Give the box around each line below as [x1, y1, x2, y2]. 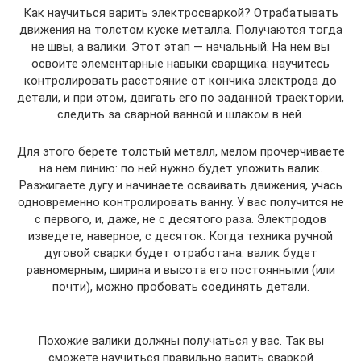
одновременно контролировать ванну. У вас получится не [17, 194, 344, 210]
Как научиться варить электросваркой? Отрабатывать [23, 5, 338, 20]
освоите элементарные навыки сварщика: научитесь [31, 56, 330, 71]
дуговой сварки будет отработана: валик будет [44, 245, 317, 260]
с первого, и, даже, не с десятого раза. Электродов [35, 211, 326, 226]
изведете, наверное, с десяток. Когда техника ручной [28, 228, 333, 243]
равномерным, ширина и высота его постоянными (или [26, 262, 335, 277]
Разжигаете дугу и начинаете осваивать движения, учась [19, 177, 342, 193]
